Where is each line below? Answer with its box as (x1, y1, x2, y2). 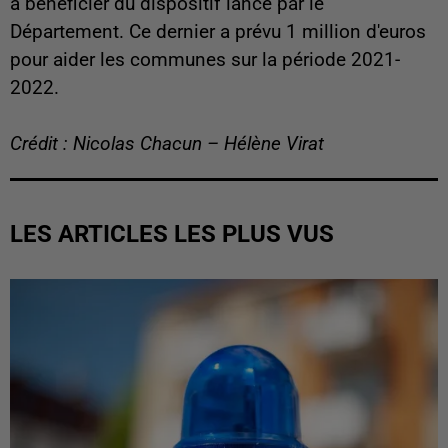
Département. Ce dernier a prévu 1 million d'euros (10, 21, 426, 44)
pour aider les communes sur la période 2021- (10, 49, 400, 72)
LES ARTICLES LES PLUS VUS (10, 220, 334, 249)
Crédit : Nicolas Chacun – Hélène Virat (10, 133, 324, 156)
